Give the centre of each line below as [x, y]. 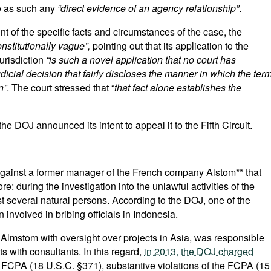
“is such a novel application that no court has [141, 60]
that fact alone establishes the [178, 87]
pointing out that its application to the [171, 46]
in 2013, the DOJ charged [199, 251]
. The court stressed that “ [60, 87]
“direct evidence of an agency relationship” [148, 8]
